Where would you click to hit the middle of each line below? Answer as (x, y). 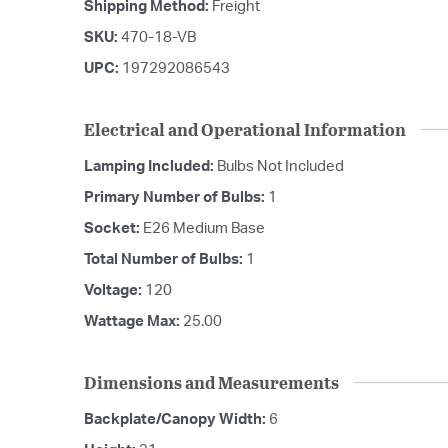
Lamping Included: (150, 166)
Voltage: (114, 290)
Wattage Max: (133, 321)
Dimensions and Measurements (211, 382)
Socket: (113, 228)
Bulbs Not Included (280, 166)
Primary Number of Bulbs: (176, 197)
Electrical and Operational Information (245, 129)
